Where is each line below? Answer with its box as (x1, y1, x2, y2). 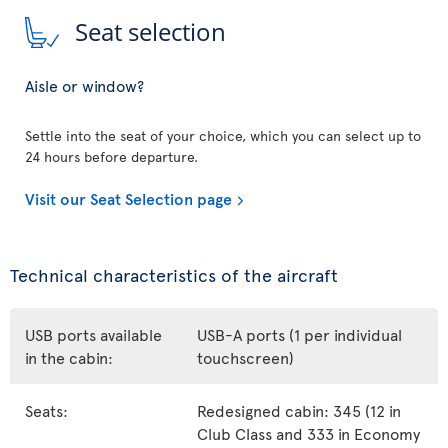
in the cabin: (25, 346, 113, 369)
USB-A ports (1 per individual (197, 323, 402, 346)
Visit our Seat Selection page (25, 187, 232, 210)
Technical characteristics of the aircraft (10, 262, 338, 288)
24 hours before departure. (25, 147, 198, 167)
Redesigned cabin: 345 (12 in (197, 399, 401, 422)
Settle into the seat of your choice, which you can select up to (25, 126, 421, 146)
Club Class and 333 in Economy (197, 422, 420, 445)
